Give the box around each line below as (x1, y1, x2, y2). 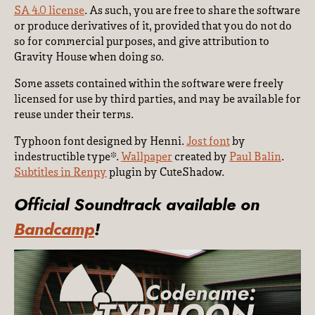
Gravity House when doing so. (14, 52, 164, 63)
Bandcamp (14, 217, 94, 242)
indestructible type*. (14, 152, 121, 163)
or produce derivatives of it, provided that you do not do (14, 21, 292, 32)
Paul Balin (229, 152, 281, 163)
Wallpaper (121, 152, 172, 163)
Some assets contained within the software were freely (14, 79, 284, 90)
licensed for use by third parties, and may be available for (14, 94, 301, 105)
